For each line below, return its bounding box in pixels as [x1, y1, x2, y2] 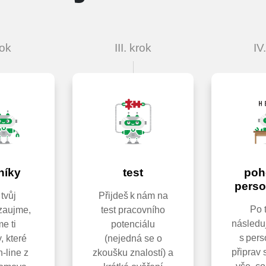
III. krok [115, 42, 151, 55]
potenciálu [111, 219, 155, 230]
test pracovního [101, 205, 165, 216]
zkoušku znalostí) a [93, 248, 173, 258]
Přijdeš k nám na [98, 191, 168, 201]
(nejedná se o [104, 233, 162, 244]
